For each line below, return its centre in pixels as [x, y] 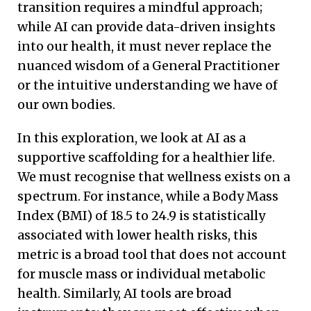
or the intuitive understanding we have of [148, 85]
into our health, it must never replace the [144, 46]
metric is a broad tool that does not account [152, 254]
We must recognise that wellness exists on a [154, 176]
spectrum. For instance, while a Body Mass [148, 196]
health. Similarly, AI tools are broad [125, 293]
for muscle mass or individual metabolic [141, 274]
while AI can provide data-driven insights [146, 26]
